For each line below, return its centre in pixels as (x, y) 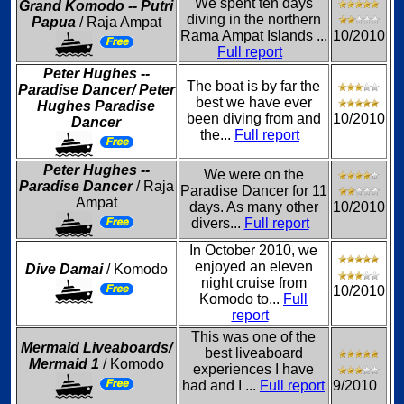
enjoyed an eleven (253, 266)
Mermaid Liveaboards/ (96, 348)
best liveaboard (253, 353)
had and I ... (221, 386)
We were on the (253, 174)
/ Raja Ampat (118, 22)
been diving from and (253, 119)
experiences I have (253, 369)
